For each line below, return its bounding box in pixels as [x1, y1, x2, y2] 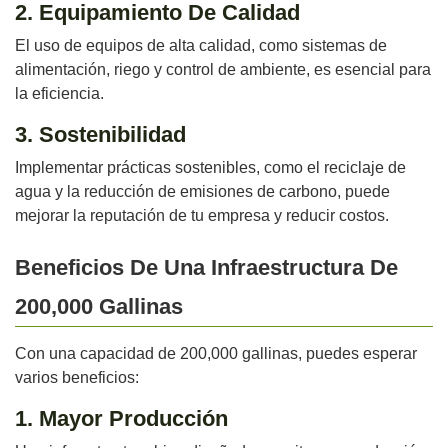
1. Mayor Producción [15, 406, 228, 432]
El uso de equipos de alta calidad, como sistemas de [15, 37, 387, 55]
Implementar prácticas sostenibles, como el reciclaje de [15, 159, 406, 177]
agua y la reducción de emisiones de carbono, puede [15, 183, 390, 201]
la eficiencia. [15, 85, 104, 103]
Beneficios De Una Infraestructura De [15, 255, 398, 281]
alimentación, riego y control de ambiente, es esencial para [15, 61, 431, 79]
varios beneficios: [15, 369, 139, 387]
